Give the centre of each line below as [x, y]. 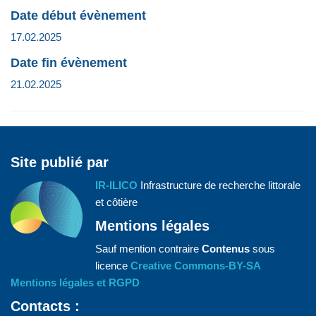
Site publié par [60, 162]
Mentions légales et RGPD [75, 282]
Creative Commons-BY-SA [196, 265]
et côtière [116, 202]
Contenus [226, 248]
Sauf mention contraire [148, 248]
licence [113, 265]
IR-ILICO [116, 185]
